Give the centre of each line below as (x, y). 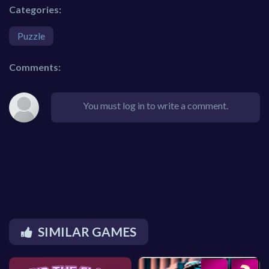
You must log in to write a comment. (156, 106)
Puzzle (31, 36)
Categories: (35, 10)
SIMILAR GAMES (87, 232)
